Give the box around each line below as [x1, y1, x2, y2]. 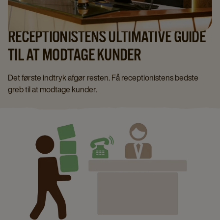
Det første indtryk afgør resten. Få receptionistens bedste [8, 72, 198, 83]
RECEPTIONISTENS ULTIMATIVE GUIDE [8, 27, 205, 45]
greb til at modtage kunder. [8, 83, 97, 95]
